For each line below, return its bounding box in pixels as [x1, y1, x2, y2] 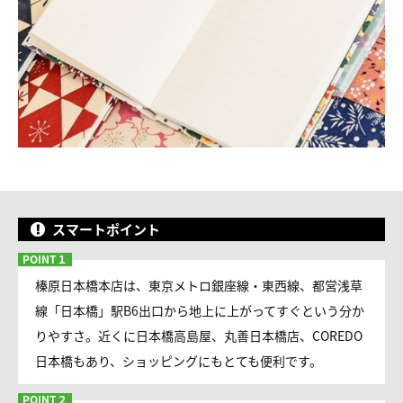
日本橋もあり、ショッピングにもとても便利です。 [35, 352, 322, 370]
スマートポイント [52, 219, 160, 238]
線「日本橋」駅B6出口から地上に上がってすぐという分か [35, 301, 364, 319]
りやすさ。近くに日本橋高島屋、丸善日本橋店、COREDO [35, 327, 363, 345]
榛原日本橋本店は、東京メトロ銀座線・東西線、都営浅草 [35, 276, 363, 294]
